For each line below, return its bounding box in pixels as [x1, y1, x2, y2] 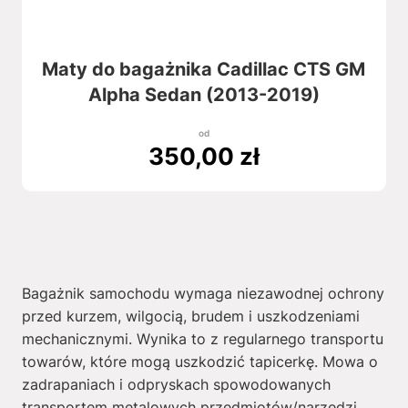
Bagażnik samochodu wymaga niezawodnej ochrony [21, 284, 384, 302]
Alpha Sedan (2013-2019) [87, 84, 320, 106]
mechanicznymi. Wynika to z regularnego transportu [21, 330, 383, 348]
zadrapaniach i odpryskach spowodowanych [21, 375, 331, 393]
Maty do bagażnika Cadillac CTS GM [42, 58, 366, 80]
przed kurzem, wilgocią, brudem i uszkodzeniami [21, 307, 360, 325]
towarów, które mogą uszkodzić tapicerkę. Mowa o [21, 352, 378, 371]
